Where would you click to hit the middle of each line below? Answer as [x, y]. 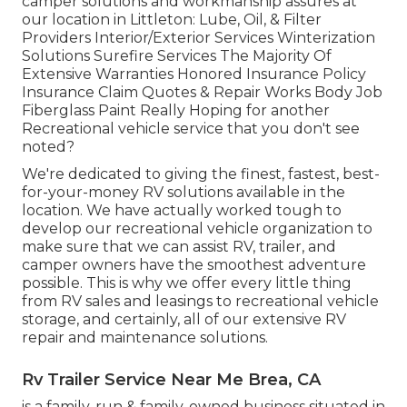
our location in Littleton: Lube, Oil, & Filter [172, 19]
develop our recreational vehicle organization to [197, 228]
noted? [48, 146]
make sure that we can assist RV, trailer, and [179, 246]
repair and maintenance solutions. [145, 337]
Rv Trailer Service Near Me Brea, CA [171, 379]
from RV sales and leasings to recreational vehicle [200, 301]
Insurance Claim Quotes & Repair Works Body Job [202, 92]
